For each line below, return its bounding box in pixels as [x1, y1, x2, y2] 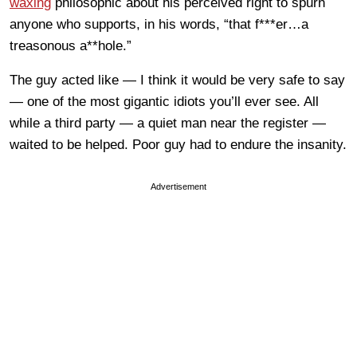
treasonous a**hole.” [10, 37, 131, 53]
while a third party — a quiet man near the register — [10, 115, 326, 131]
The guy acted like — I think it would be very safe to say [10, 72, 345, 88]
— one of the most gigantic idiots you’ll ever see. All [10, 93, 319, 109]
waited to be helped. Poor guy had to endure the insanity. [10, 136, 347, 152]
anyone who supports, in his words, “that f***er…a [10, 16, 308, 32]
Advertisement [151, 181, 206, 191]
